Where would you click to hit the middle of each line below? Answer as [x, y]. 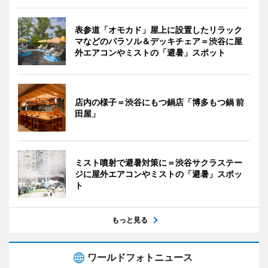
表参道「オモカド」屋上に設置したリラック [159, 29]
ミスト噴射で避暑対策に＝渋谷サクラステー [159, 162]
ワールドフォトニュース [140, 257]
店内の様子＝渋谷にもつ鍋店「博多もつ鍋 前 [159, 102]
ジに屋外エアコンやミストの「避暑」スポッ [159, 173]
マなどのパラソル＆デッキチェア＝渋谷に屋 [159, 41]
